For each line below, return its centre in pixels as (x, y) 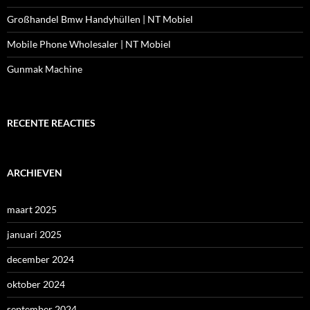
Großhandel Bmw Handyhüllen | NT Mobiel (100, 19)
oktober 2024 (36, 284)
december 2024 (40, 259)
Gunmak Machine (45, 69)
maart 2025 (32, 209)
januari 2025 (34, 234)
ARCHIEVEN (35, 173)
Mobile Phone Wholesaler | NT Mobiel (89, 44)
